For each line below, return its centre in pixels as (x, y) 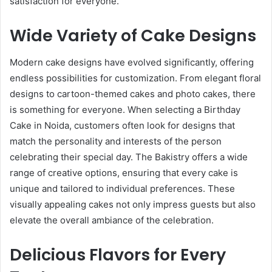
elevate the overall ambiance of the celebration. (112, 220)
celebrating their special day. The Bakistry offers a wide (129, 157)
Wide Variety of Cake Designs (133, 35)
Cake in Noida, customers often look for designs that (122, 126)
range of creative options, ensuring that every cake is (124, 173)
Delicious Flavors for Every (118, 255)
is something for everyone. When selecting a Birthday (125, 110)
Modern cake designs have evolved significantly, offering (132, 63)
